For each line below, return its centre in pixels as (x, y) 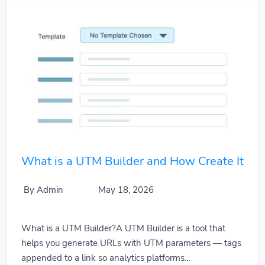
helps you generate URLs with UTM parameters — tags (131, 243)
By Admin (43, 190)
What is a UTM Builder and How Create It (132, 161)
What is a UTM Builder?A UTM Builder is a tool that (123, 229)
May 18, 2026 (125, 190)
